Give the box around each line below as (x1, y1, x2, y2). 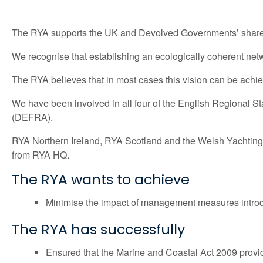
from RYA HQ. (12, 148, 69, 162)
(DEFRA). (12, 110, 53, 124)
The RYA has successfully (12, 219, 185, 239)
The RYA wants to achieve (12, 170, 190, 190)
